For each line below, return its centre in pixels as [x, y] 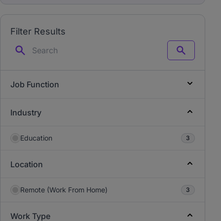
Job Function [35, 84]
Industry [26, 112]
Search [192, 54]
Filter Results [38, 31]
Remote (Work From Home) [64, 190]
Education [36, 138]
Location [27, 164]
